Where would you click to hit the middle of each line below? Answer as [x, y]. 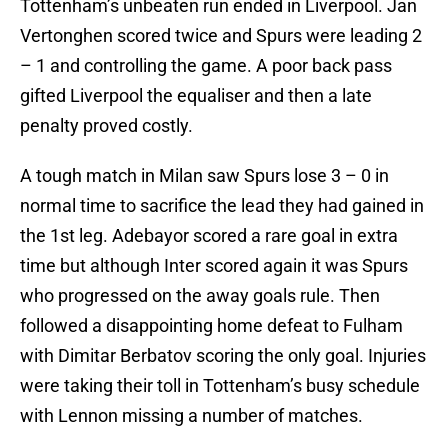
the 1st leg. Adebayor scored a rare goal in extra [209, 236]
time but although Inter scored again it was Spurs [214, 266]
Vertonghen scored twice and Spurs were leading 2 [221, 36]
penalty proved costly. [106, 126]
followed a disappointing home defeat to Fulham [211, 326]
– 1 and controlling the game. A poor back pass [206, 66]
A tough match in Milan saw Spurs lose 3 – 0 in [204, 176]
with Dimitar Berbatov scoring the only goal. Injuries [223, 356]
